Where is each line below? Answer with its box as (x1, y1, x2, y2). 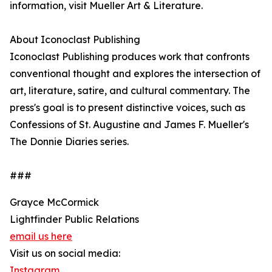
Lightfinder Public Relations (10, 213, 139, 226)
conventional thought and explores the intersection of (10, 67, 260, 80)
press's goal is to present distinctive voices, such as (10, 101, 245, 114)
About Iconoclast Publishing (10, 33, 140, 46)
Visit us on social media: (10, 247, 120, 260)
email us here (10, 230, 72, 243)
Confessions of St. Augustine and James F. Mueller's (10, 118, 249, 131)
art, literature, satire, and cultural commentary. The (10, 84, 250, 97)
